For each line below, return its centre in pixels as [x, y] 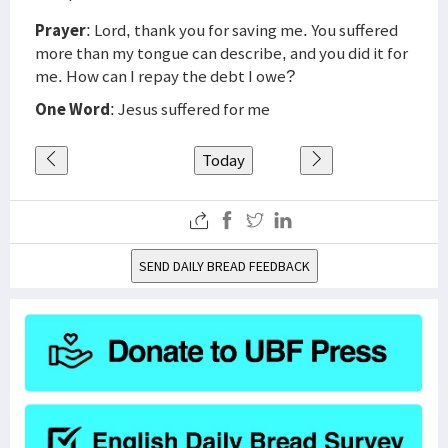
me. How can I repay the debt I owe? [165, 76]
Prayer [60, 30]
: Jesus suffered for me [190, 109]
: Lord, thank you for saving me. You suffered [242, 30]
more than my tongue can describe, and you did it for [221, 53]
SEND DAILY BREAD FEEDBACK [224, 266]
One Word [72, 109]
